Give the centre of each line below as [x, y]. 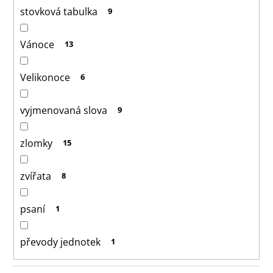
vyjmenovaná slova [64, 110]
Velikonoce [45, 77]
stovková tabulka [59, 11]
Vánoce [37, 44]
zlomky [36, 143]
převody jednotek [60, 242]
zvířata [36, 176]
